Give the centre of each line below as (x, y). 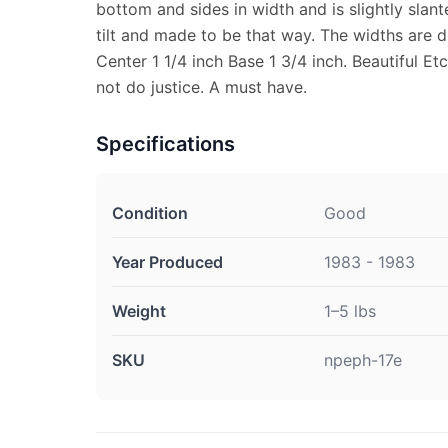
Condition (150, 213)
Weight (139, 311)
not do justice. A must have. (201, 87)
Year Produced (167, 262)
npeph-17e (363, 360)
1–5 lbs (350, 311)
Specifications (165, 144)
